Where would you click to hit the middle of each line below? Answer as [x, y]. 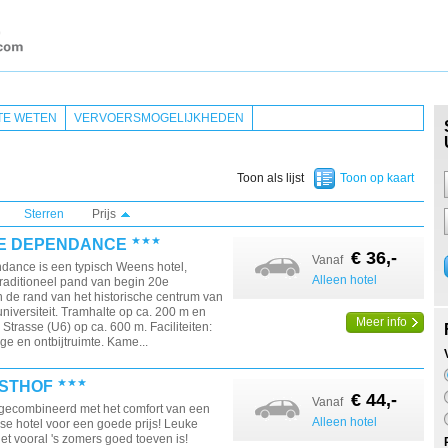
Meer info [381, 322]
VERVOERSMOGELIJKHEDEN [159, 118]
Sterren [44, 214]
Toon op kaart [377, 178]
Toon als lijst [270, 178]
